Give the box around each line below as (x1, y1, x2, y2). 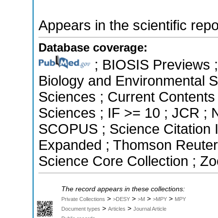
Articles (108, 206, 126, 212)
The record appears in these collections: (61, 185, 185, 193)
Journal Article (133, 206, 166, 212)
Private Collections (61, 196, 105, 202)
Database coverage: (38, 41, 147, 54)
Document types (61, 206, 100, 212)
